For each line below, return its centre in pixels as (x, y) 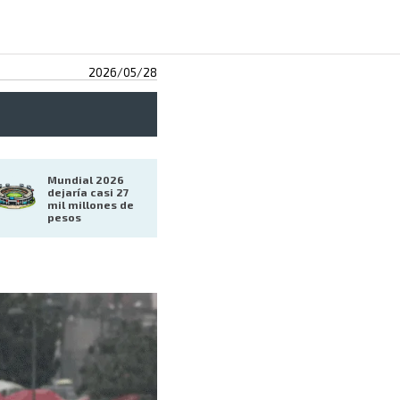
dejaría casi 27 (89, 192)
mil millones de (92, 205)
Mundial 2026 (87, 180)
